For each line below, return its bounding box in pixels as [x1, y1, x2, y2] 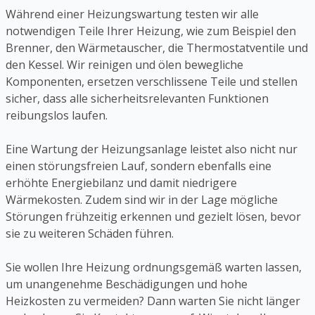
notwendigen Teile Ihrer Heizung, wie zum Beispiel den [6, 22, 296, 39]
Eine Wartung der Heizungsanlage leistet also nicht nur [6, 141, 297, 157]
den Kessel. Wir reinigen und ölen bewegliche [6, 56, 243, 72]
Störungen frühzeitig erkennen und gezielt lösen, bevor [6, 208, 301, 224]
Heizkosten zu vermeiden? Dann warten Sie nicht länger [6, 292, 300, 309]
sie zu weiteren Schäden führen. [6, 225, 174, 241]
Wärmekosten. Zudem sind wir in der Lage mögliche [6, 191, 278, 207]
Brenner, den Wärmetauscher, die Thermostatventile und [6, 39, 308, 56]
